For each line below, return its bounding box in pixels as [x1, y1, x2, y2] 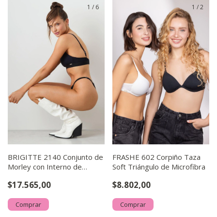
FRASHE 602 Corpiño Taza [112, 152, 201, 162]
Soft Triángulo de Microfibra [112, 162, 205, 171]
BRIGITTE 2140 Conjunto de [8, 152, 103, 162]
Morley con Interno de [8, 162, 82, 171]
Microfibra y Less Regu [8, 171, 85, 181]
